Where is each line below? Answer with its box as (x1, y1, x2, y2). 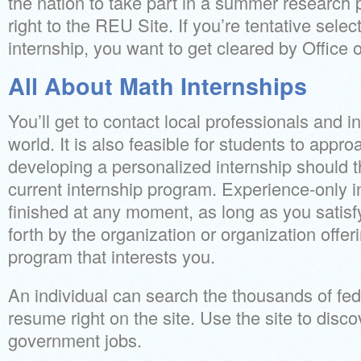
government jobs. (8, 327, 142, 352)
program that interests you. (8, 243, 215, 268)
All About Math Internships (8, 69, 307, 102)
